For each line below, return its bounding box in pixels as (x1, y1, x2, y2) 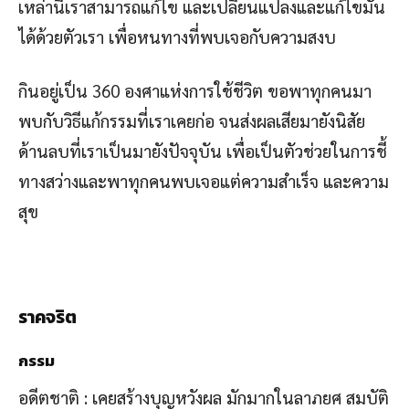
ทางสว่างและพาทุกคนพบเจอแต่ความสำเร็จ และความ (18, 169, 389, 192)
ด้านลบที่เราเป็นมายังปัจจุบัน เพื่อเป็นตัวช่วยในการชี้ (18, 139, 387, 162)
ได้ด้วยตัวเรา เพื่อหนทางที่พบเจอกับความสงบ (18, 25, 336, 47)
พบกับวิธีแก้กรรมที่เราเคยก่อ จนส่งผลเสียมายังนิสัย (18, 109, 365, 131)
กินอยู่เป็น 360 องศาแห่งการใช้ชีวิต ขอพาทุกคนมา (18, 79, 372, 101)
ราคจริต (18, 303, 77, 330)
